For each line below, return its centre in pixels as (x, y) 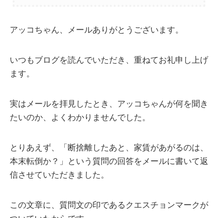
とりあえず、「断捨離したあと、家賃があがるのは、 (109, 148)
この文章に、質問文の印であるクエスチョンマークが (109, 205)
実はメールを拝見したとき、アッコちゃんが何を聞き (109, 104)
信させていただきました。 (59, 175)
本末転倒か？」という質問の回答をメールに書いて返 (109, 162)
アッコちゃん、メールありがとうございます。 (97, 30)
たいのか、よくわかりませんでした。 (80, 118)
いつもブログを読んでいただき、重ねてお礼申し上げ (109, 60)
